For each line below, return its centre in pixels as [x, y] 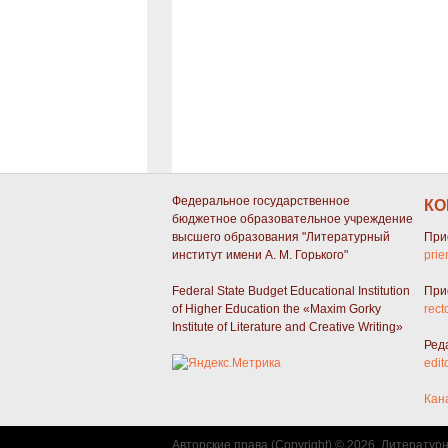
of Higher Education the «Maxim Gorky [276, 309]
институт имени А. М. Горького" [260, 255]
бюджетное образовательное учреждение [292, 219]
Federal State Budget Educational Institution [291, 291]
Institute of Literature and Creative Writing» [287, 327]
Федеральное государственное [261, 201]
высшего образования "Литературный [281, 237]
